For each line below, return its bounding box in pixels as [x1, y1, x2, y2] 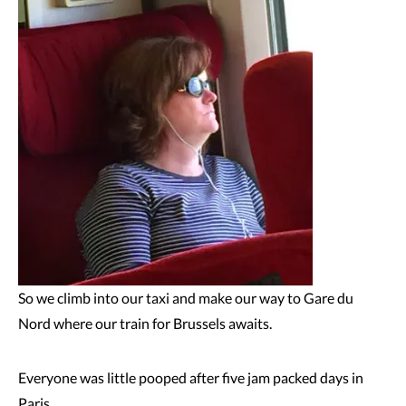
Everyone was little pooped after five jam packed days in [18, 369, 363, 386]
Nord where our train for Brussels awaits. [18, 314, 272, 332]
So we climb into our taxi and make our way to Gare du [18, 289, 353, 306]
